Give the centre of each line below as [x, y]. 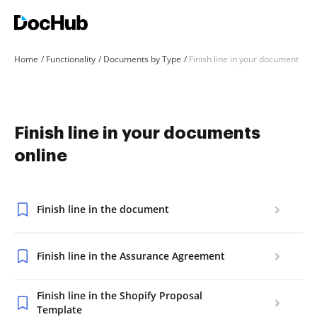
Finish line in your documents [137, 133]
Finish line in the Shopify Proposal [120, 295]
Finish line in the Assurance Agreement [131, 256]
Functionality [71, 59]
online [41, 156]
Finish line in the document [103, 209]
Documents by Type [142, 59]
